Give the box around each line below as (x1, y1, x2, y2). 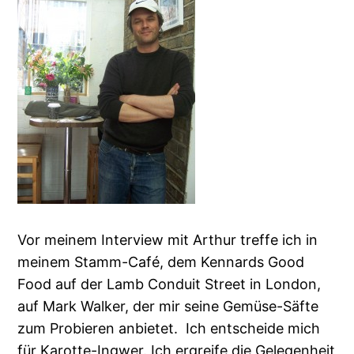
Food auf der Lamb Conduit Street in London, (17, 276, 322, 293)
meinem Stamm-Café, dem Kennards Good (17, 254, 305, 271)
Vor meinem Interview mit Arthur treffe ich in (17, 232, 318, 249)
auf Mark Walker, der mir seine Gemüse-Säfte (17, 298, 319, 315)
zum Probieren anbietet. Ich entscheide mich (17, 320, 321, 337)
